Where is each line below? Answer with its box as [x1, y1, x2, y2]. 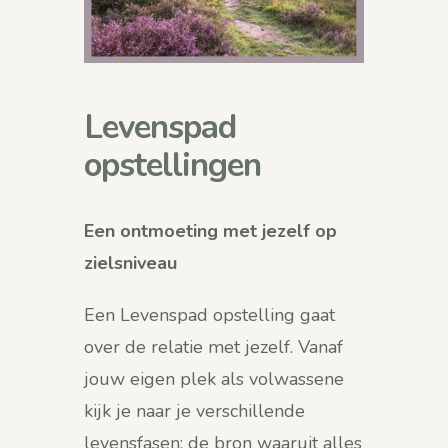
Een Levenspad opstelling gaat [84, 303, 335, 328]
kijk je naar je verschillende [84, 399, 305, 424]
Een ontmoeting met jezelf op [84, 219, 337, 244]
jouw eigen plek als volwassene [84, 367, 344, 392]
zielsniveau [84, 251, 177, 276]
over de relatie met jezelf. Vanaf [84, 335, 343, 360]
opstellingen [84, 143, 261, 189]
